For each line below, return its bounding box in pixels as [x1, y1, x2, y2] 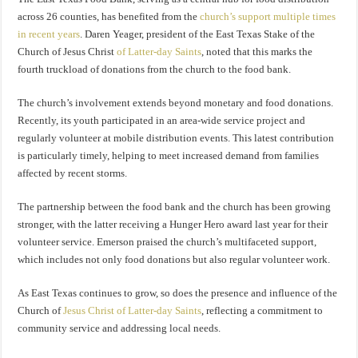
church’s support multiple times [200, 10, 336, 23]
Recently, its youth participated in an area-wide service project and [18, 114, 306, 127]
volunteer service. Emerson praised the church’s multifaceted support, [18, 236, 317, 249]
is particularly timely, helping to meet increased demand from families [18, 149, 320, 162]
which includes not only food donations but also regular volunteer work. [18, 253, 331, 266]
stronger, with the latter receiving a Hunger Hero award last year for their [18, 218, 328, 231]
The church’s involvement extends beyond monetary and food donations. [18, 97, 334, 109]
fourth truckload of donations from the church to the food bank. [18, 63, 292, 76]
